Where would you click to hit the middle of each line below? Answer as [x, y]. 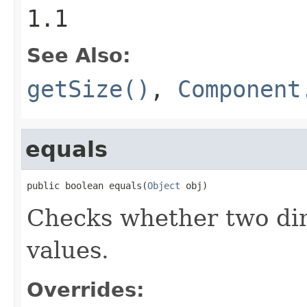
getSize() [88, 89]
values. [68, 250]
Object [164, 185]
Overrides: [86, 290]
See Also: [79, 55]
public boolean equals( [87, 185]
